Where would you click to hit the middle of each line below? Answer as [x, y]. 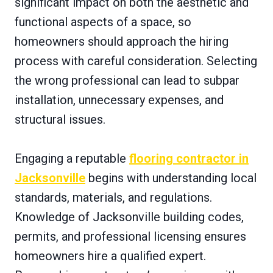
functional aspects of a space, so [103, 22]
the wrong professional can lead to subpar [127, 80]
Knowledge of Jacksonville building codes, [129, 217]
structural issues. [60, 119]
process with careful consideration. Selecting [136, 61]
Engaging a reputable [72, 158]
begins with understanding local [171, 178]
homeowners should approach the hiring [122, 41]
